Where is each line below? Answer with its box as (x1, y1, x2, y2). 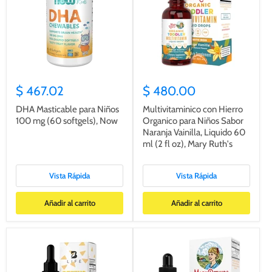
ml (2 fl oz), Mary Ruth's (143, 138, 233, 149)
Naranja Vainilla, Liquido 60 (143, 126, 245, 138)
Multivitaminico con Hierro (143, 103, 243, 115)
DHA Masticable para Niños (16, 103, 119, 115)
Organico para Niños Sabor (143, 115, 243, 126)
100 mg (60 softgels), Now (16, 115, 118, 126)
